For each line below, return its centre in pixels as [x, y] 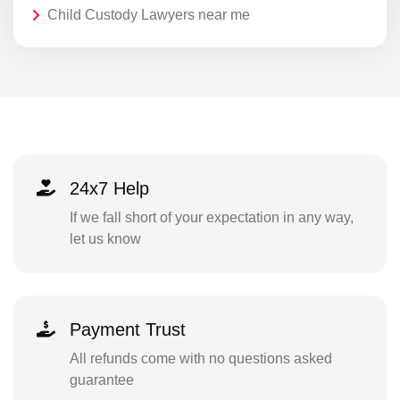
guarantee [101, 379]
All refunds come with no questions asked [200, 358]
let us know [105, 238]
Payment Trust [127, 329]
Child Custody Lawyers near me [149, 14]
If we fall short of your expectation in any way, [211, 217]
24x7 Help [109, 188]
